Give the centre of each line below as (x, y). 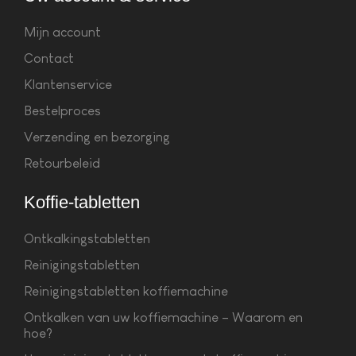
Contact (49, 58)
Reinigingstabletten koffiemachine (126, 291)
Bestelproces (62, 110)
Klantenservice (68, 84)
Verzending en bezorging (97, 137)
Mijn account (62, 32)
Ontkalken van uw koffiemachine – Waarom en (163, 317)
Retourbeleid (62, 163)
